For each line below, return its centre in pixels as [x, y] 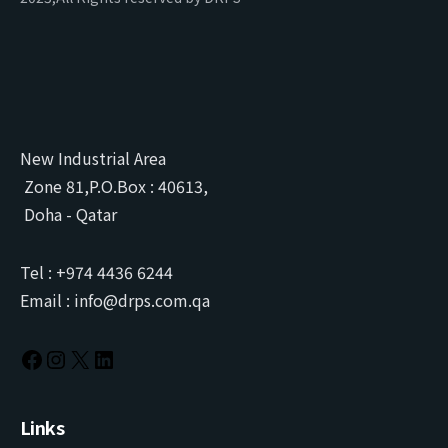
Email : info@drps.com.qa [115, 300]
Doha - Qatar [68, 214]
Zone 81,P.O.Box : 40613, [114, 186]
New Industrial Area [93, 158]
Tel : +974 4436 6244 [96, 272]
